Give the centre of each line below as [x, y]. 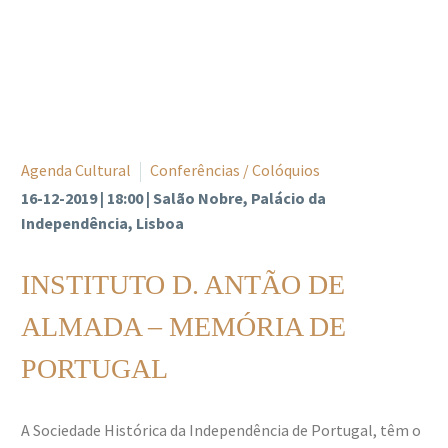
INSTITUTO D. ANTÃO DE [183, 284]
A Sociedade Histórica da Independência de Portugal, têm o [221, 429]
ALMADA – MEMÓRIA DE [183, 326]
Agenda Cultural [76, 169]
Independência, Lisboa [102, 222]
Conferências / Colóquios [235, 169]
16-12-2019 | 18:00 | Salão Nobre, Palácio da [173, 197]
